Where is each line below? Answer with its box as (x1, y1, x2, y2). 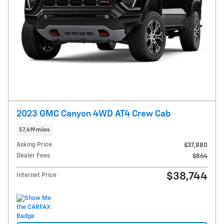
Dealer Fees (16, 152, 50, 159)
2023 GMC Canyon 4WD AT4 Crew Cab (16, 109, 171, 118)
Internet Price (16, 172, 56, 179)
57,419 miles (19, 127, 50, 132)
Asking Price (16, 141, 52, 148)
